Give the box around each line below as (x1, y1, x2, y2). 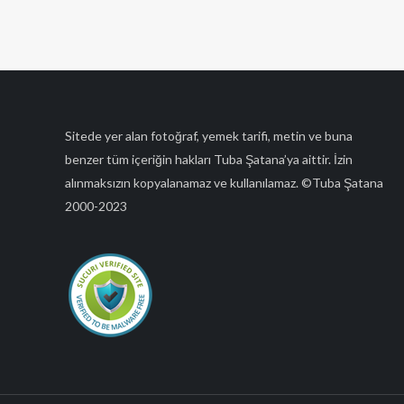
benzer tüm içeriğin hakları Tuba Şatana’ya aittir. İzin (65, 151, 353, 167)
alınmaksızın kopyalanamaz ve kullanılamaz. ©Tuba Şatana (65, 175, 383, 190)
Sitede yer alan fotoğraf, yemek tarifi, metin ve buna (65, 128, 353, 143)
